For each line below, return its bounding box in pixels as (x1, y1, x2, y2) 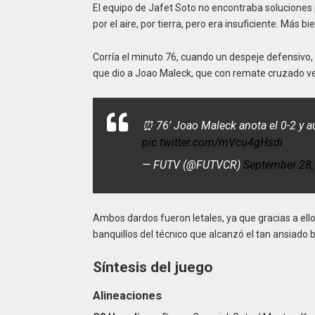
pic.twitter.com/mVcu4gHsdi (141, 136, 283, 150)
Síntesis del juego (92, 259, 213, 276)
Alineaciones (92, 288, 162, 302)
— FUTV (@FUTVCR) (141, 158, 243, 172)
